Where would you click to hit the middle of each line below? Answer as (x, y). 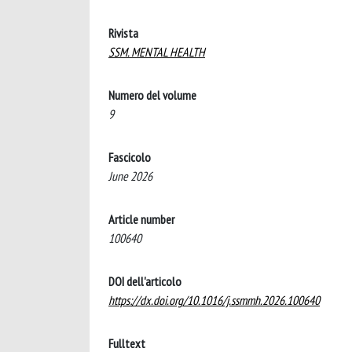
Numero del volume (152, 95)
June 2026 (130, 176)
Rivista (123, 33)
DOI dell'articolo (145, 281)
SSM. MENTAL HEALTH (157, 52)
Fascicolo (130, 157)
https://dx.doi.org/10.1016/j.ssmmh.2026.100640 (214, 300)
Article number (141, 219)
